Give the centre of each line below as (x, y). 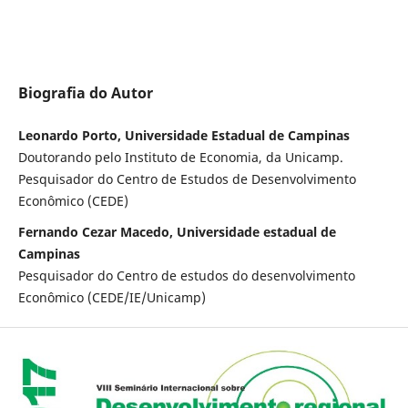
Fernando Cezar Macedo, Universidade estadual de (177, 232)
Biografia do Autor (85, 93)
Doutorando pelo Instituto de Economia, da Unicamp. (180, 158)
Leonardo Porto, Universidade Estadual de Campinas (184, 136)
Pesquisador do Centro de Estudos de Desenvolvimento (187, 179)
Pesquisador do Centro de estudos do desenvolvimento (186, 276)
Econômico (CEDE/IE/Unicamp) (112, 298)
